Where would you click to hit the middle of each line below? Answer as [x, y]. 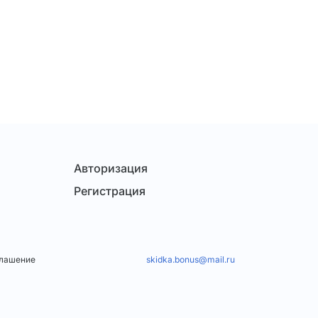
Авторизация [111, 169]
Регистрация [110, 191]
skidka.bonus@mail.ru [190, 260]
